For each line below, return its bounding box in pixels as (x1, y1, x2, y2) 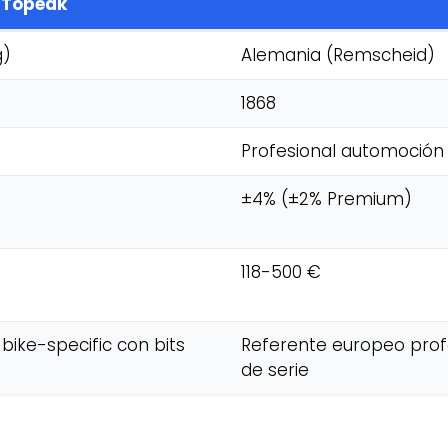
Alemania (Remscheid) (241, 43, 435, 67)
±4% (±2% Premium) (241, 187, 412, 211)
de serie (241, 358, 309, 382)
